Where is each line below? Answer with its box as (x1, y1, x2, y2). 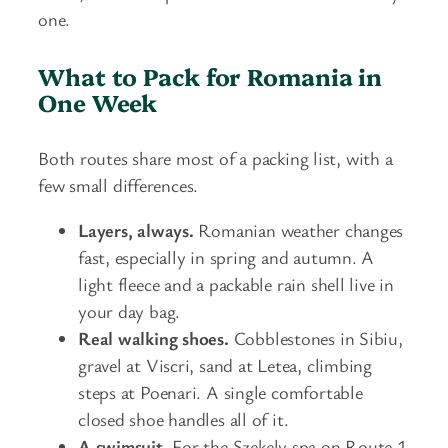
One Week (38, 85, 158, 118)
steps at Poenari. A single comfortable (78, 380, 363, 405)
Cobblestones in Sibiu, (228, 326, 403, 351)
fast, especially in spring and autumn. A (78, 245, 375, 270)
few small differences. (38, 172, 199, 197)
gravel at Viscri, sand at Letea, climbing (78, 353, 372, 378)
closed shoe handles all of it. (78, 407, 289, 432)
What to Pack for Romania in (38, 59, 383, 92)
